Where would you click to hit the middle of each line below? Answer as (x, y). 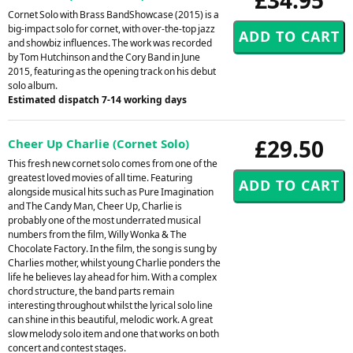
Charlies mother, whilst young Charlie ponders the (114, 262)
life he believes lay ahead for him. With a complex (112, 277)
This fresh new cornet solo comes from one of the (113, 163)
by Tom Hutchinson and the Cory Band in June (104, 57)
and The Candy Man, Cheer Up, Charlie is (95, 206)
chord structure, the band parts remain (91, 291)
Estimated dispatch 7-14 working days (97, 99)
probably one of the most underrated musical (104, 220)
